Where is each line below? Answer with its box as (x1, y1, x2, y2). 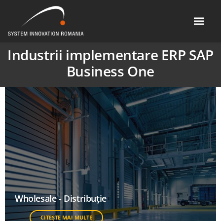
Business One (66, 62, 155, 80)
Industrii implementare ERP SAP (7, 45, 214, 64)
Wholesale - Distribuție (15, 192, 107, 204)
